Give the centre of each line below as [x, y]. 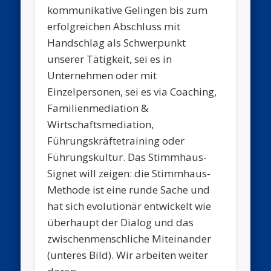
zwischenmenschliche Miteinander [129, 239]
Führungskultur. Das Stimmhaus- [127, 157]
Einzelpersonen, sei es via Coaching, [132, 92]
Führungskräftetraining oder [116, 141]
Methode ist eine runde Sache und [129, 190]
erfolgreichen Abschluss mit [114, 27]
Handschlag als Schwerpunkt [117, 43]
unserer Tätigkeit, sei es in [110, 59]
